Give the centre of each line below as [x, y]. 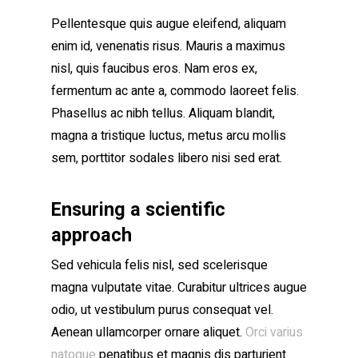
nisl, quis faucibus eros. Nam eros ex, [154, 69]
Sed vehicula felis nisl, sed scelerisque [159, 265]
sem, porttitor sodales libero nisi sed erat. [167, 158]
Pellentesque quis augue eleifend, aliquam [169, 24]
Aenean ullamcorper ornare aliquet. [148, 332]
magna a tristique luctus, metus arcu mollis [169, 136]
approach [91, 235]
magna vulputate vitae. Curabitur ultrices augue [179, 288]
